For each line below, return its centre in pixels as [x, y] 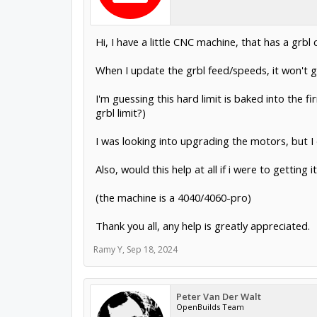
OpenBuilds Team [210, 307]
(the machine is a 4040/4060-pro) [173, 197]
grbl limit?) [120, 113]
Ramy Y [108, 249]
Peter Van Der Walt [218, 296]
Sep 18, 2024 [152, 249]
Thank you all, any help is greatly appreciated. [202, 226]
